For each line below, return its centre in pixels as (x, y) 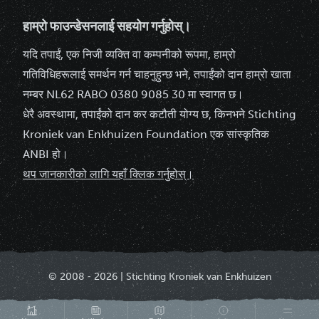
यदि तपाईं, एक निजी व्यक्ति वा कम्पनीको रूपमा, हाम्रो (129, 54)
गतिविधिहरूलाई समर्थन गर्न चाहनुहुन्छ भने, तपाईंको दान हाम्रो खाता (157, 74)
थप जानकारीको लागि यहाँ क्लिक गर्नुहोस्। (108, 174)
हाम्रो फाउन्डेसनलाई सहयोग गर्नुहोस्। (107, 26)
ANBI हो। (46, 154)
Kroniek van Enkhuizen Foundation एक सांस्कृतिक (146, 134)
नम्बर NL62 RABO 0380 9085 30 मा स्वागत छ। (133, 94)
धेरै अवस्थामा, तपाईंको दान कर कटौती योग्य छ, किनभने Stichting (159, 114)
